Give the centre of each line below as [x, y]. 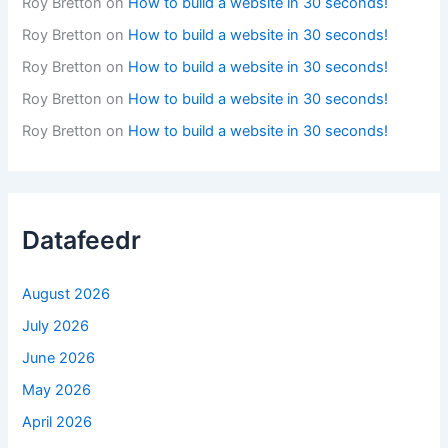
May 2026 [57, 389]
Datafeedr [82, 240]
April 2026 [57, 421]
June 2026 [59, 357]
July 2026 [56, 325]
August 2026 [66, 293]
